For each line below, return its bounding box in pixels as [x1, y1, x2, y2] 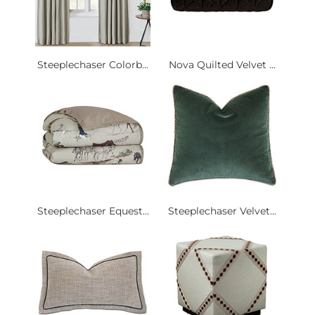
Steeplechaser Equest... [37, 205, 149, 218]
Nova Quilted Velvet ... [169, 58, 276, 72]
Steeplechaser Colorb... [37, 58, 148, 72]
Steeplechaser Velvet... [168, 205, 276, 218]
